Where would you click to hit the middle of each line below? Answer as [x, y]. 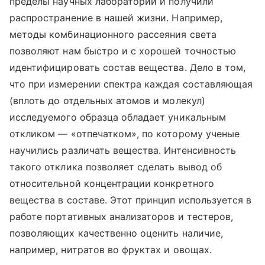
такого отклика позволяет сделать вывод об [116, 167]
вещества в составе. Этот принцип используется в [131, 200]
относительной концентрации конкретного [112, 184]
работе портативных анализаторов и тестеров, [122, 217]
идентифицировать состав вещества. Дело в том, [128, 68]
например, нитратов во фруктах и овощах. [111, 250]
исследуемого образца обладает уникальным [118, 117]
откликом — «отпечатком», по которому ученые [125, 134]
